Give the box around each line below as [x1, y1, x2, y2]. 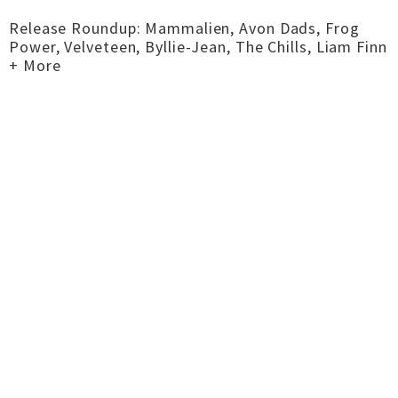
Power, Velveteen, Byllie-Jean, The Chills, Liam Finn [9, 36, 387, 57]
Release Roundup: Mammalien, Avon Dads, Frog [9, 18, 360, 38]
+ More [9, 55, 61, 76]
